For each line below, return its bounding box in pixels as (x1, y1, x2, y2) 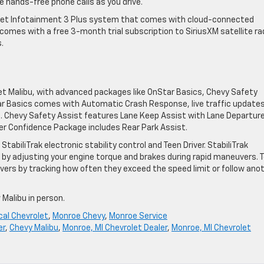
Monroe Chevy (52, 212, 105, 220)
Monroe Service (109, 212, 167, 220)
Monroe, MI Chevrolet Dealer (62, 223, 167, 232)
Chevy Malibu (9, 223, 58, 232)
